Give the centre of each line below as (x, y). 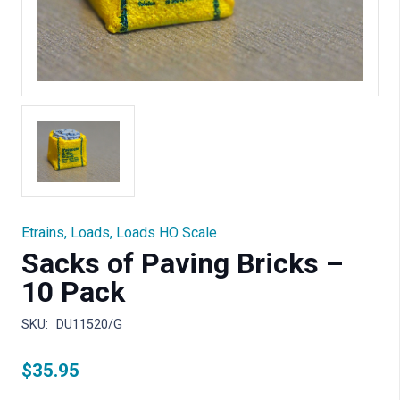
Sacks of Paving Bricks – (183, 263)
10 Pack (73, 292)
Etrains (43, 232)
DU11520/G (89, 324)
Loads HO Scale (167, 232)
